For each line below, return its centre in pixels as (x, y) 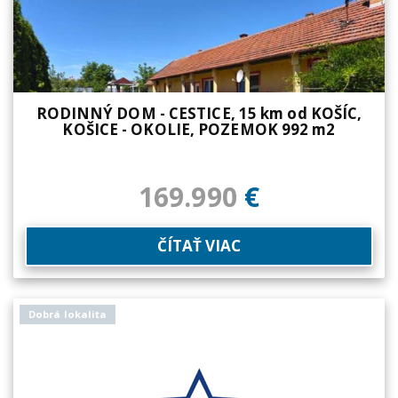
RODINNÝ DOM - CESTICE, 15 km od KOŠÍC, (199, 114)
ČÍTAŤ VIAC (199, 246)
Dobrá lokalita (68, 314)
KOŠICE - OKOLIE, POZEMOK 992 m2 (199, 130)
